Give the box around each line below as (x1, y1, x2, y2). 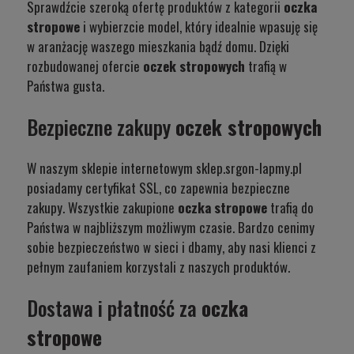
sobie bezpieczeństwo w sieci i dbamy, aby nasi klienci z (27, 237, 316, 258)
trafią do (270, 198, 314, 218)
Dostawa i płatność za (27, 293, 201, 323)
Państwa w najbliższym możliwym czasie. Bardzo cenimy (27, 217, 314, 238)
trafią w (248, 55, 287, 76)
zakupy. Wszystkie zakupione (27, 198, 178, 218)
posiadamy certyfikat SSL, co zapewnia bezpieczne (27, 178, 290, 198)
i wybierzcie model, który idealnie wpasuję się (83, 16, 318, 36)
